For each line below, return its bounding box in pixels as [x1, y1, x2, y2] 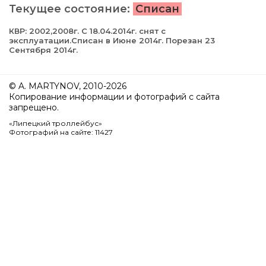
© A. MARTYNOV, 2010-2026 [9, 81, 126, 92]
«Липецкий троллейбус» [9, 119, 102, 128]
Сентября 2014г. [9, 45, 78, 55]
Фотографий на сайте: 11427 [9, 128, 113, 137]
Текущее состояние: [9, 2, 133, 16]
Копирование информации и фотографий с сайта [9, 91, 220, 103]
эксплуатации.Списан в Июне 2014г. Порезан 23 [9, 36, 215, 46]
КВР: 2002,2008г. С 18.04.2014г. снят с [9, 26, 166, 36]
